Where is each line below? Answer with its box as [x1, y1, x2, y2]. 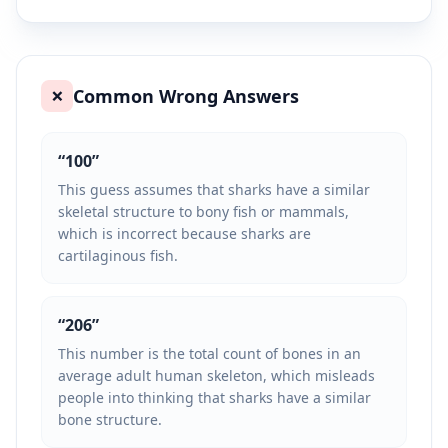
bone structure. [58, 410, 162, 429]
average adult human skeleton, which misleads [58, 366, 375, 385]
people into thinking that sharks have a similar [58, 388, 371, 407]
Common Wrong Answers [73, 84, 299, 108]
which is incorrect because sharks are [58, 224, 311, 243]
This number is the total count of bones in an [58, 344, 361, 363]
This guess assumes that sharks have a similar [58, 180, 370, 199]
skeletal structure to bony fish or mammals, [58, 202, 349, 221]
